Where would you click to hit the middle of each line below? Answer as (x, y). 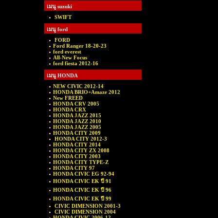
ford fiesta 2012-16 (76, 63)
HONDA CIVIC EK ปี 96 (82, 190)
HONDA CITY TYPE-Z (81, 162)
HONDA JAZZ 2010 (77, 121)
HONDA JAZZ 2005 (77, 127)
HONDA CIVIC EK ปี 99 (82, 199)
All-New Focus (70, 57)
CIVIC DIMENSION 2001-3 (87, 206)
